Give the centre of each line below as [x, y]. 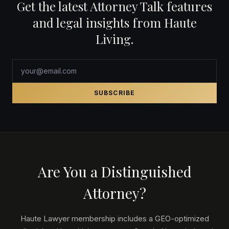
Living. [114, 39]
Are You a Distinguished [114, 172]
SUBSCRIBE [114, 93]
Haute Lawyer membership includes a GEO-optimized [114, 219]
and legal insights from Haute [114, 23]
